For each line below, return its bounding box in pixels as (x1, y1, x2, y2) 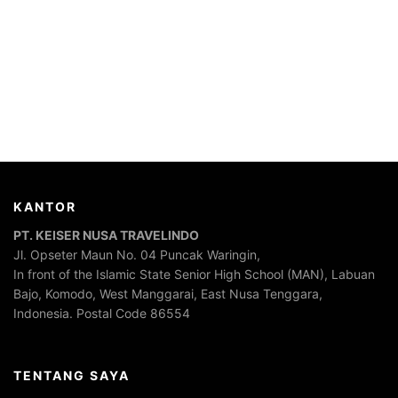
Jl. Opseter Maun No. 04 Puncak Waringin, (13, 247, 260, 263)
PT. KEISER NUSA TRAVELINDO (13, 227, 199, 243)
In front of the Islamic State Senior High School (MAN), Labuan (13, 267, 375, 283)
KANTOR (13, 199, 76, 215)
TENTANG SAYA (13, 367, 130, 383)
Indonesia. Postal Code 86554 (13, 306, 190, 322)
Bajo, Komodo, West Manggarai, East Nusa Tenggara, (13, 286, 322, 302)
